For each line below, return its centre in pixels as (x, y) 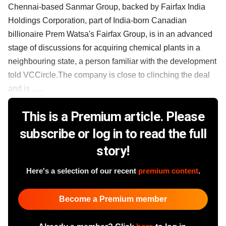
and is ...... (26, 88)
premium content (168, 171)
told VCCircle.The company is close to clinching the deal (109, 75)
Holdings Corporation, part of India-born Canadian (97, 20)
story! (113, 151)
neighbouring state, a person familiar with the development (112, 61)
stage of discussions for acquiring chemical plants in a (104, 47)
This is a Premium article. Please (113, 116)
